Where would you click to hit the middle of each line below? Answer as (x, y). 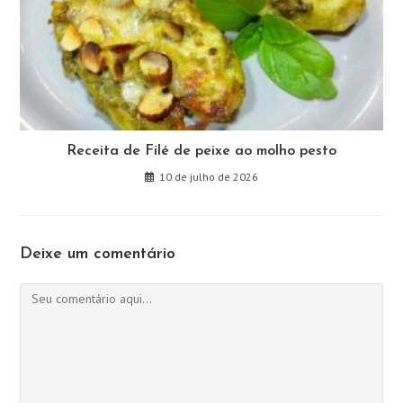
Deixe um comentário (98, 255)
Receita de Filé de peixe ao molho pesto (201, 152)
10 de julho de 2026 (209, 177)
